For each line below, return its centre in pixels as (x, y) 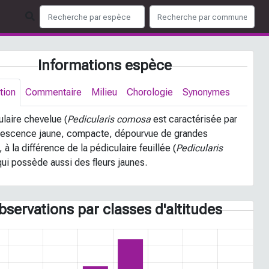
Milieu (104, 92)
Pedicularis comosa (109, 119)
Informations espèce (105, 65)
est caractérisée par (194, 119)
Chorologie (150, 92)
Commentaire (54, 92)
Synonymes (207, 92)
